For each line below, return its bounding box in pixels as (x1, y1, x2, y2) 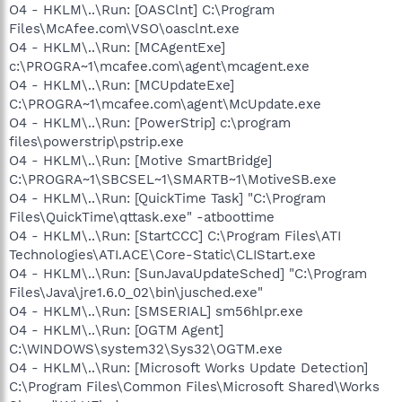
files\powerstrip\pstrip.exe (9, 134, 184, 150)
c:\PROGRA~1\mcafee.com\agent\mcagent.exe (9, 58, 310, 74)
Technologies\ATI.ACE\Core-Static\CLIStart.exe (9, 247, 316, 263)
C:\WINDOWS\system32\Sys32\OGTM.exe (9, 341, 283, 357)
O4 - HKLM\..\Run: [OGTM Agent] (9, 322, 223, 338)
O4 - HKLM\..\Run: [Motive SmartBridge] (9, 153, 272, 169)
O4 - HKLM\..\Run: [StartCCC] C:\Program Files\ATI (9, 228, 341, 244)
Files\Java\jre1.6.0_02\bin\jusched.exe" (9, 284, 263, 301)
